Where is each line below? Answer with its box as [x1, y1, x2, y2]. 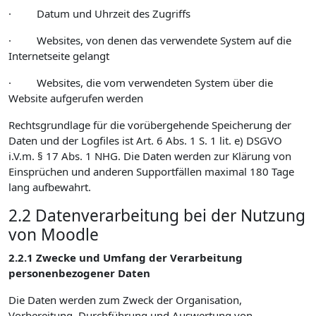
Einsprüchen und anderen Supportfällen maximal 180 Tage [8, 164, 294, 178]
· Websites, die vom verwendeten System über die [8, 75, 273, 90]
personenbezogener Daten [8, 266, 150, 280]
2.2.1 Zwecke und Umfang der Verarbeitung [8, 250, 243, 265]
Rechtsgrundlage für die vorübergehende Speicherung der [8, 118, 291, 132]
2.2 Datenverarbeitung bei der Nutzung [8, 205, 305, 226]
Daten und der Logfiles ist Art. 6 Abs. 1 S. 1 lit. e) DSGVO [8, 133, 282, 147]
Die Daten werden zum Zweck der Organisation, [8, 293, 242, 307]
